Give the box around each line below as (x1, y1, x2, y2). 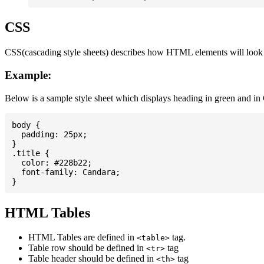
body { (12, 120, 40, 130)
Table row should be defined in (28, 243, 146, 253)
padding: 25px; (12, 129, 87, 139)
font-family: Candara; (12, 167, 120, 177)
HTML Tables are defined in (28, 232, 137, 243)
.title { (12, 148, 49, 158)
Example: (5, 68, 51, 81)
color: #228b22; (12, 157, 92, 167)
